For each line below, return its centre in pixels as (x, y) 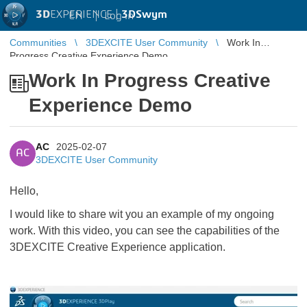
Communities (38, 42)
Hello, (24, 191)
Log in (119, 15)
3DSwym (144, 14)
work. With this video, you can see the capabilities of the (145, 231)
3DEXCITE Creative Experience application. (118, 247)
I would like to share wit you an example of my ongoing (142, 214)
